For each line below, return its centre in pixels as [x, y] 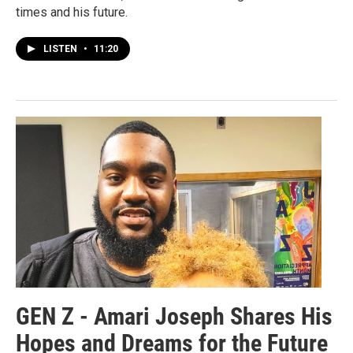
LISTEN [61, 49]
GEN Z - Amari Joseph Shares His [174, 316]
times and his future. [72, 13]
